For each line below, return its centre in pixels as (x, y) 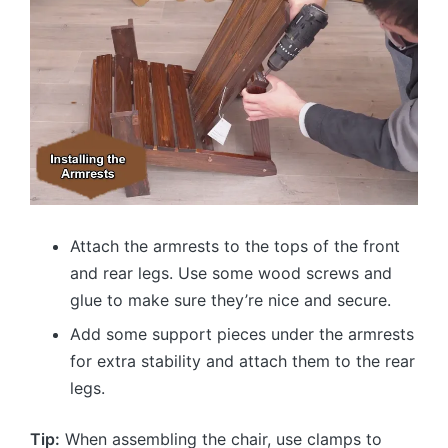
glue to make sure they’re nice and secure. (230, 300)
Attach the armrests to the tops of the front (235, 246)
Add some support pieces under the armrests (242, 333)
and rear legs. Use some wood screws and (231, 273)
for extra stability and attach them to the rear (242, 360)
